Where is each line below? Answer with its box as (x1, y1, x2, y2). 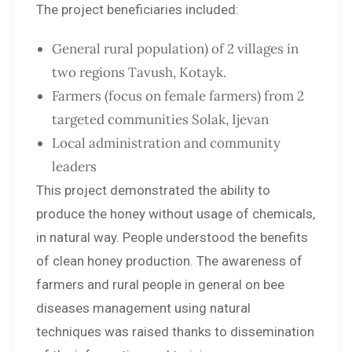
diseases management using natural (36, 300, 251, 317)
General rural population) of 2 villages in (52, 40, 299, 58)
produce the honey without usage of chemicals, (36, 206, 315, 222)
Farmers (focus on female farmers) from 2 (52, 87, 304, 105)
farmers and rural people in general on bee (36, 277, 284, 293)
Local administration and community (52, 134, 280, 152)
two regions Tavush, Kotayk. (52, 64, 226, 82)
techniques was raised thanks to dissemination (36, 324, 314, 340)
